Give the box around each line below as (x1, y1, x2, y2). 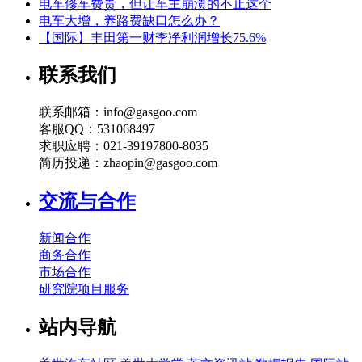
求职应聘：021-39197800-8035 (39, 139, 208, 154)
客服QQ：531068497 (39, 122, 155, 137)
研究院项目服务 (39, 282, 129, 297)
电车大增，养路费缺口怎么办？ (39, 13, 220, 27)
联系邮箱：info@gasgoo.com (39, 105, 197, 120)
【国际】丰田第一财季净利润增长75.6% (39, 30, 266, 44)
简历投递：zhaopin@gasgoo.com (39, 156, 217, 170)
